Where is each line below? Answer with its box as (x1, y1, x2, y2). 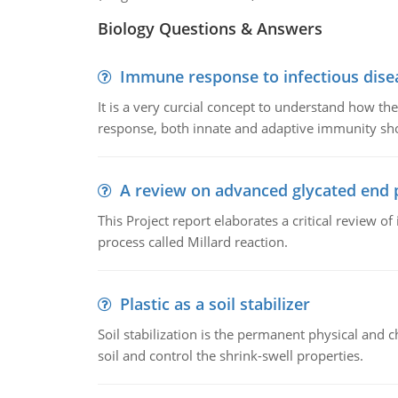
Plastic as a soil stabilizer (119, 293, 310, 314)
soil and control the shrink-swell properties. (97, 346, 363, 364)
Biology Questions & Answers (97, 18, 322, 39)
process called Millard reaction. (97, 233, 288, 251)
